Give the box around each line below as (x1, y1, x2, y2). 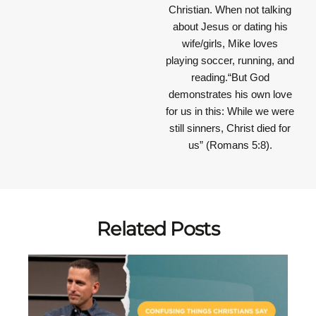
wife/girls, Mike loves (182, 37, 278, 50)
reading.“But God (190, 71, 269, 84)
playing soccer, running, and (166, 54, 294, 67)
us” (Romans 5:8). (188, 139, 272, 152)
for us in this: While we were (166, 105, 294, 118)
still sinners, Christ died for (169, 122, 291, 135)
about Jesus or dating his (172, 20, 288, 33)
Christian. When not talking (169, 4, 291, 16)
